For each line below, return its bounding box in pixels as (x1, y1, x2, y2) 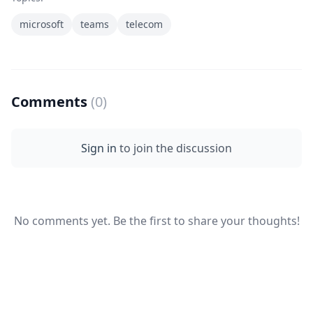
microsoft (20, 17, 64, 31)
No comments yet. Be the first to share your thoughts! (13, 212, 300, 228)
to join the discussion (117, 140, 232, 156)
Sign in (81, 140, 117, 156)
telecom (126, 17, 163, 31)
